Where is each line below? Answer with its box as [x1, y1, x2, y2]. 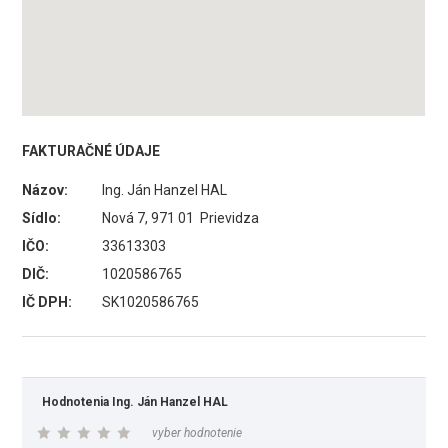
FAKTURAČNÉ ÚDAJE [22, 143, 161, 159]
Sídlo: [22, 210, 62, 226]
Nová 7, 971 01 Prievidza [102, 210, 260, 226]
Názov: [22, 182, 69, 198]
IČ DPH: [22, 294, 73, 310]
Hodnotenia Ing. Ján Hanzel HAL [42, 395, 229, 409]
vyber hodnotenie [152, 426, 243, 440]
